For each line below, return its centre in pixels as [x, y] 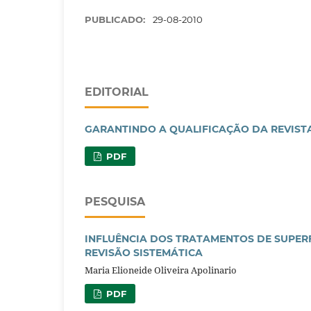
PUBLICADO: [116, 20]
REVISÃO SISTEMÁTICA [144, 253]
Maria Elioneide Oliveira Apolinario [161, 270]
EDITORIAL [117, 92]
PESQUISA [115, 202]
